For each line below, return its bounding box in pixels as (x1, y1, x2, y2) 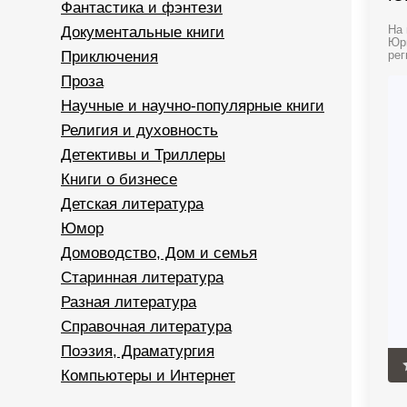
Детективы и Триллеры (61, 146, 225, 164)
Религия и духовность (61, 122, 218, 139)
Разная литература (61, 293, 196, 311)
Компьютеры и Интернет (61, 367, 235, 384)
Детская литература (61, 195, 203, 213)
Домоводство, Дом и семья (61, 244, 257, 262)
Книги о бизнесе (61, 171, 177, 188)
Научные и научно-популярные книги (61, 97, 324, 114)
